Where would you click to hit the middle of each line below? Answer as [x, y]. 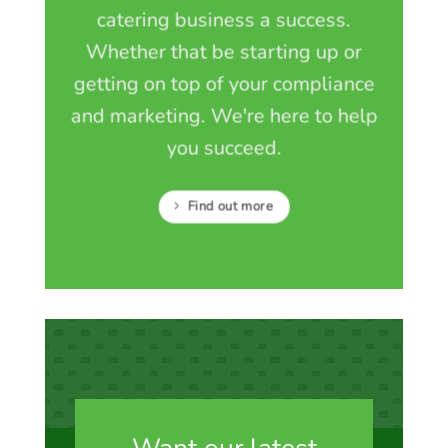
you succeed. [224, 148]
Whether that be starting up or [223, 52]
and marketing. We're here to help [224, 116]
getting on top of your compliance [224, 84]
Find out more [230, 206]
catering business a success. [223, 20]
